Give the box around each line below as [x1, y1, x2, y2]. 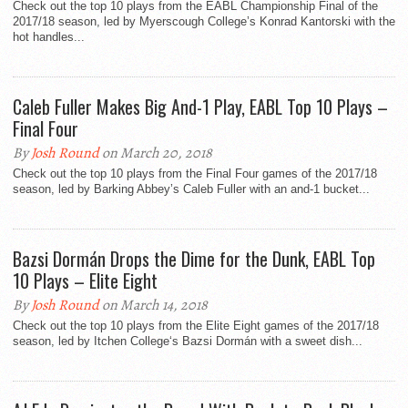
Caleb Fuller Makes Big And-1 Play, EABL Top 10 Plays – [13, 93, 388, 121]
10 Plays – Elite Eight [13, 267, 158, 295]
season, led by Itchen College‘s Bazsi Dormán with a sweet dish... [13, 334, 362, 349]
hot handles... [13, 30, 85, 45]
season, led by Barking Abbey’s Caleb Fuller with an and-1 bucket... [13, 182, 370, 197]
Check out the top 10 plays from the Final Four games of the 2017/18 [13, 167, 377, 181]
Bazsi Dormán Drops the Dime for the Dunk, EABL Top [13, 245, 375, 273]
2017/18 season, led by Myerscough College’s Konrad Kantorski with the [13, 15, 395, 29]
